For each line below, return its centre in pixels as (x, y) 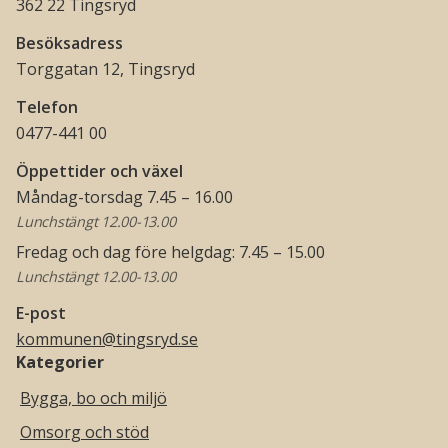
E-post (41, 312)
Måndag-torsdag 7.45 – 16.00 (124, 197)
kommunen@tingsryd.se (107, 338)
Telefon (47, 107)
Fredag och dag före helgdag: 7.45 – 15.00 (170, 251)
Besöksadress (69, 43)
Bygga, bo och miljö (93, 397)
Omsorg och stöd (84, 431)
